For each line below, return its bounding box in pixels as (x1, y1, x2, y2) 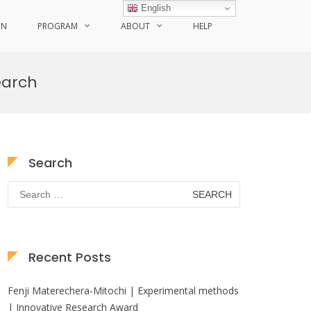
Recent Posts (28, 249, 111, 266)
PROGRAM (37, 20, 78, 32)
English (138, 2, 171, 13)
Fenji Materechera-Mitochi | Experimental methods (8, 284, 239, 297)
